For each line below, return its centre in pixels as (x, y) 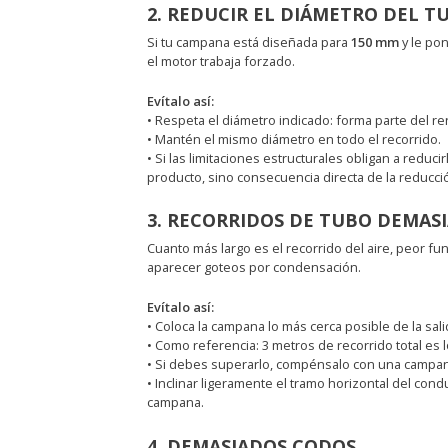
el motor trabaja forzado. (220, 60)
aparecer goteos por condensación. (253, 267)
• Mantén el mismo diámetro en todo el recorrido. (293, 138)
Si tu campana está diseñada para (248, 41)
